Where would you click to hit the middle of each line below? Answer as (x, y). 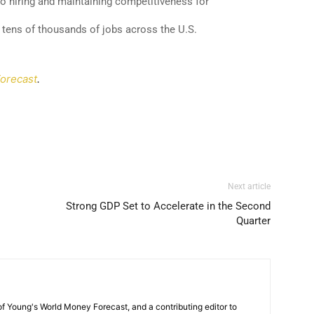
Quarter (253, 221)
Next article (249, 186)
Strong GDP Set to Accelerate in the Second (168, 206)
